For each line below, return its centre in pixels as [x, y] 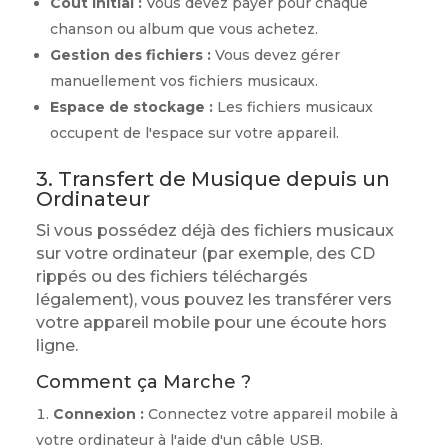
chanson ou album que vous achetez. [183, 29]
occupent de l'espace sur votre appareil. [194, 133]
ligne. [56, 345]
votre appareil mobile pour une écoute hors [211, 322]
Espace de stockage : [131, 107]
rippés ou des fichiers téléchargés [171, 276]
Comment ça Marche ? [143, 382]
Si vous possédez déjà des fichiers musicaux [214, 230]
